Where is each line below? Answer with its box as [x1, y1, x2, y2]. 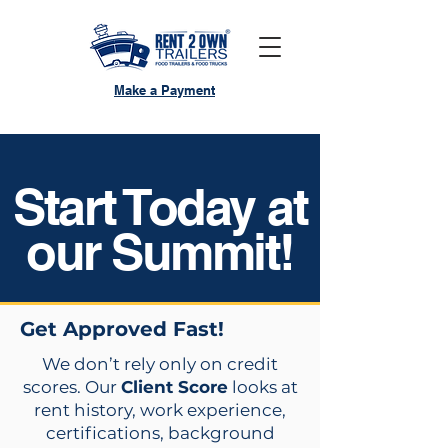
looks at [227, 377, 298, 397]
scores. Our [22, 377, 121, 397]
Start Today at [13, 177, 307, 236]
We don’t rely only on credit [42, 354, 278, 374]
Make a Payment [114, 82, 215, 98]
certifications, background [45, 423, 275, 443]
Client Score [120, 377, 228, 397]
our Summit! [26, 222, 294, 281]
